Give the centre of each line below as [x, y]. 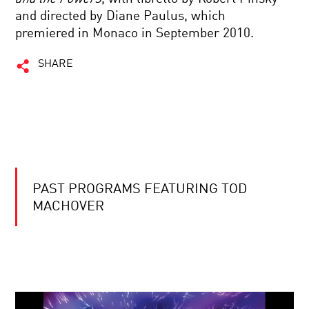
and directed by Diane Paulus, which [121, 16]
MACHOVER [69, 207]
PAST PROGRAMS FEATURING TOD [140, 190]
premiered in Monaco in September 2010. [135, 33]
